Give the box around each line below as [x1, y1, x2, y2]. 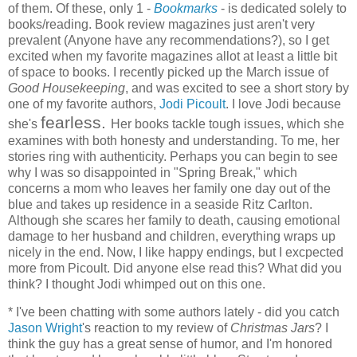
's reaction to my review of [82, 321, 230, 335]
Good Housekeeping [8, 80, 125, 95]
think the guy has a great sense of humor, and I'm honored [8, 337, 332, 351]
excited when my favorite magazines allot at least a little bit [8, 49, 337, 63]
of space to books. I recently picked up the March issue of [8, 65, 328, 79]
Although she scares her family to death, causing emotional [8, 213, 340, 227]
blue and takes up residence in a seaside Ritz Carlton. [8, 197, 312, 211]
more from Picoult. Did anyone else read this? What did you [8, 261, 342, 275]
